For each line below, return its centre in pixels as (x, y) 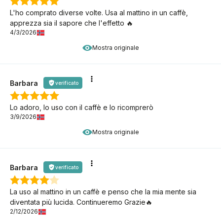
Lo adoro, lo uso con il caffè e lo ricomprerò (82, 108)
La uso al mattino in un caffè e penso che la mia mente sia (103, 192)
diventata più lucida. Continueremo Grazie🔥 (81, 202)
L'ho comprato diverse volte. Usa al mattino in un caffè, (99, 13)
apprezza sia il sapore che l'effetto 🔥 (72, 23)
